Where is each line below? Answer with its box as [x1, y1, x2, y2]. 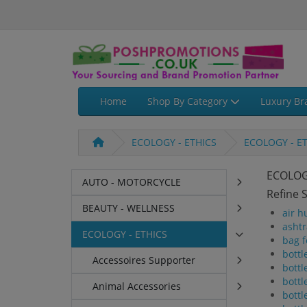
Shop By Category [147, 95, 230, 108]
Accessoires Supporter [93, 254, 196, 267]
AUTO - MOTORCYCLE [82, 175, 182, 189]
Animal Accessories [93, 280, 182, 293]
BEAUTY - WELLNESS [82, 201, 175, 215]
